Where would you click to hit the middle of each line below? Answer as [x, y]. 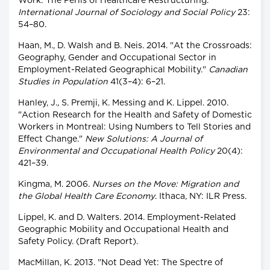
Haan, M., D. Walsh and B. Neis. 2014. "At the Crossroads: [135, 46]
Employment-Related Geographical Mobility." [113, 70]
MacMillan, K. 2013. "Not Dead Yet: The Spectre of [121, 263]
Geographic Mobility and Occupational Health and [123, 230]
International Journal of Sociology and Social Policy [127, 13]
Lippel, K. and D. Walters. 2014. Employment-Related [127, 218]
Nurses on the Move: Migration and [165, 185]
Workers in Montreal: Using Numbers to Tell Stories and [134, 127]
